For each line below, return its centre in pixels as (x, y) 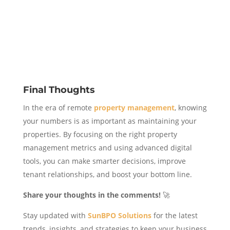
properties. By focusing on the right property (100, 134)
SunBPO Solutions (119, 215)
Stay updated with (55, 215)
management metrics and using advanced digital (107, 147)
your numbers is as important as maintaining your (110, 121)
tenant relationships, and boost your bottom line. (107, 174)
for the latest (174, 215)
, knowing (190, 107)
